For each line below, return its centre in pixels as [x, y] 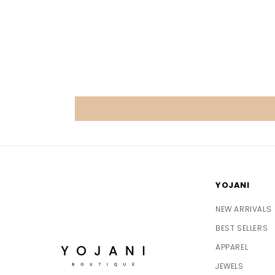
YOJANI [233, 185]
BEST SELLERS [242, 228]
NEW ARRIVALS [244, 209]
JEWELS [230, 266]
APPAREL [232, 247]
